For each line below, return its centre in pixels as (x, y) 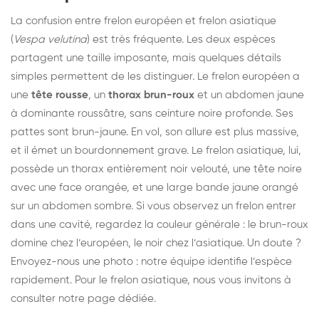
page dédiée (121, 298)
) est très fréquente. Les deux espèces (181, 39)
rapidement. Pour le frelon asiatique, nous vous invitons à (151, 280)
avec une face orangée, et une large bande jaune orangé (155, 187)
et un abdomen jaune (249, 95)
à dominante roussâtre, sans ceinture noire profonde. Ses (152, 113)
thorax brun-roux (151, 95)
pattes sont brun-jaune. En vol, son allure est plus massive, (155, 132)
